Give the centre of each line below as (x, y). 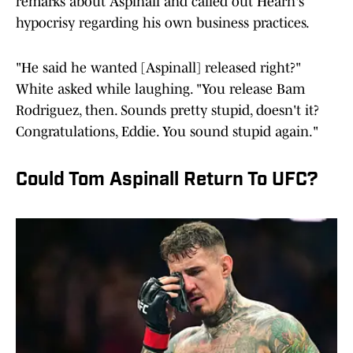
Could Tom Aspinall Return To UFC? (167, 181)
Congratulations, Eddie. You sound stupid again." (167, 132)
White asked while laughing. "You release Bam (160, 89)
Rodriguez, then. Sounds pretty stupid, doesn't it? (167, 111)
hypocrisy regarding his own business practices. (163, 23)
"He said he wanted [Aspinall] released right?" (158, 68)
